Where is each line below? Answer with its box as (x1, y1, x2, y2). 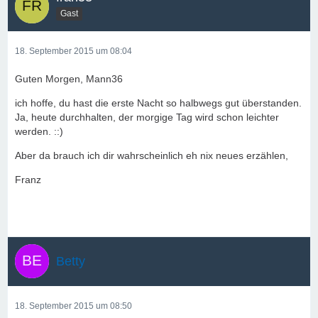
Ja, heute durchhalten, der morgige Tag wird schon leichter (15, 111, 279, 123)
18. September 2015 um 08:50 (15, 301, 132, 311)
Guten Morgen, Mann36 (15, 73, 123, 84)
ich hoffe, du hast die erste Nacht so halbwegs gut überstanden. (15, 97, 302, 109)
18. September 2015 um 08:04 (15, 46, 132, 56)
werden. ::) (15, 126, 63, 137)
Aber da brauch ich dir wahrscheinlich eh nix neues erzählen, (15, 150, 288, 161)
